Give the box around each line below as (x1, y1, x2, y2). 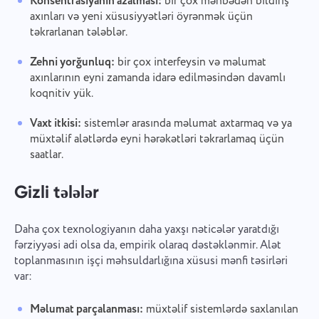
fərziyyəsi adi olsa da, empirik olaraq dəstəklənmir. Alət (14, 236, 281, 253)
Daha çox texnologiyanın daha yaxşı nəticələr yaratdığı (14, 221, 279, 238)
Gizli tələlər (14, 182, 99, 204)
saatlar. (29, 147, 63, 164)
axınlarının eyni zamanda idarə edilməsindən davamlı (29, 70, 286, 87)
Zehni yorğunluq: (29, 54, 115, 71)
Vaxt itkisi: (29, 115, 81, 132)
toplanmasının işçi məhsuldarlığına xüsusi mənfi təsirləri (14, 252, 288, 269)
